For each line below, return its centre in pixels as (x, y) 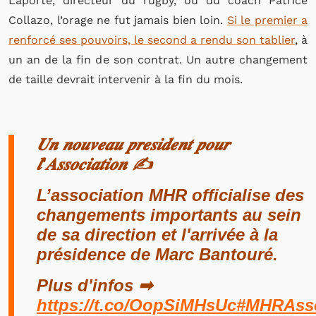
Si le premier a (267, 20)
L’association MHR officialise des (170, 195)
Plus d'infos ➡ (95, 285)
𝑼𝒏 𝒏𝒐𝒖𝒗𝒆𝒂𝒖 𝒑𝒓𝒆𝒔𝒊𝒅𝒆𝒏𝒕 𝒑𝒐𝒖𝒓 (133, 144)
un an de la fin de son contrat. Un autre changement (158, 60)
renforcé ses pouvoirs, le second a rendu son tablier (152, 40)
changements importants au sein (169, 215)
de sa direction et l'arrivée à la (157, 235)
